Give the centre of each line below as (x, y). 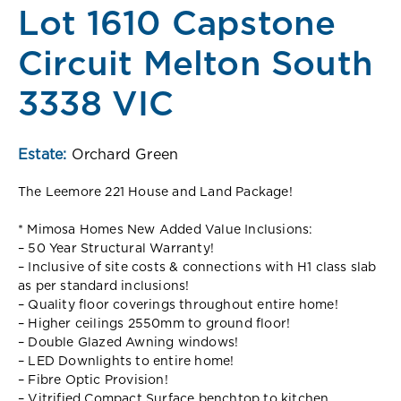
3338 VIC (96, 105)
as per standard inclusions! (104, 286)
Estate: (45, 154)
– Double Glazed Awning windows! (128, 342)
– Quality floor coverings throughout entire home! (178, 305)
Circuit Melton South (196, 65)
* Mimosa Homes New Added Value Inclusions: (166, 230)
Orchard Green (125, 154)
